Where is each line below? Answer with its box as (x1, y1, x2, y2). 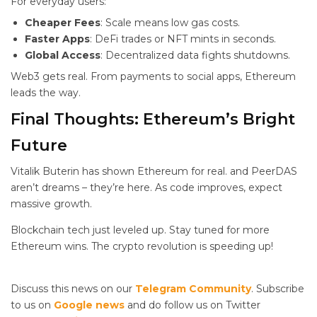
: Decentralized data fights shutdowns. (100, 49, 290, 62)
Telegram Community (135, 282, 251, 295)
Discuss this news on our (11, 282, 135, 295)
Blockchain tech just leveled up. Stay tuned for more (11, 224, 270, 236)
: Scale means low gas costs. (100, 16, 240, 29)
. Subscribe (251, 282, 304, 295)
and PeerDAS (230, 165, 297, 178)
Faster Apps (25, 33, 90, 45)
